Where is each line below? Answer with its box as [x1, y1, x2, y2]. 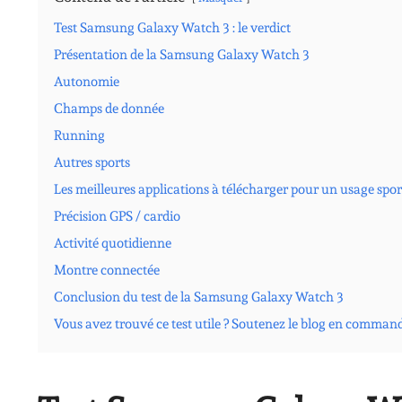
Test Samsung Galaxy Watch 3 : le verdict [54, 19, 291, 36]
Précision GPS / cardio [54, 207, 180, 224]
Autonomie [54, 73, 119, 90]
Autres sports [54, 153, 130, 170]
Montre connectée [54, 261, 160, 278]
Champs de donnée [54, 100, 164, 117]
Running [54, 127, 105, 144]
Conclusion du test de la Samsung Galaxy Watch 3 [54, 288, 344, 305]
